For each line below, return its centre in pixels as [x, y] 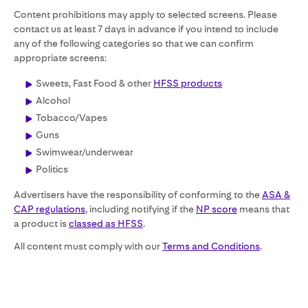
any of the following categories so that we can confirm [134, 43]
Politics [52, 169]
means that [263, 209]
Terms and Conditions [211, 246]
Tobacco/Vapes [71, 118]
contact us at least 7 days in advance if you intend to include [146, 29]
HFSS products [188, 83]
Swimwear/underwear [85, 152]
